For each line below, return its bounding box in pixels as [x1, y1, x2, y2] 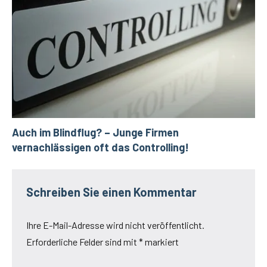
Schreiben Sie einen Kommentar [26, 184, 197, 199]
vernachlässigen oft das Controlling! [12, 140, 189, 154]
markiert [143, 235, 179, 247]
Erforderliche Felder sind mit [26, 235, 139, 247]
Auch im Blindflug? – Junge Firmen [12, 125, 179, 139]
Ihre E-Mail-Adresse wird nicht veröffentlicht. [26, 219, 204, 231]
